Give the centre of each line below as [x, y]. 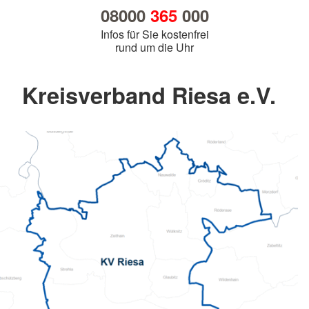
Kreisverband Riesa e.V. [149, 95]
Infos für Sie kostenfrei [154, 34]
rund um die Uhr [154, 48]
